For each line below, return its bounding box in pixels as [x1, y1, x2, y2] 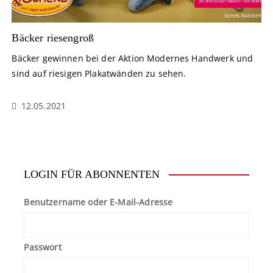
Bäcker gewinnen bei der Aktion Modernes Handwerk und [12, 52, 253, 64]
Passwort [24, 241, 62, 253]
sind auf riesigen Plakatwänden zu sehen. [12, 67, 186, 79]
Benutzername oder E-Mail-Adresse [24, 196, 173, 208]
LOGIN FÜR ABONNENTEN [24, 168, 160, 180]
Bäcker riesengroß [12, 31, 94, 44]
